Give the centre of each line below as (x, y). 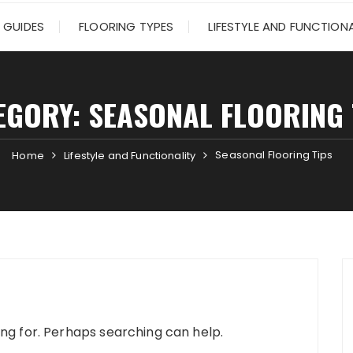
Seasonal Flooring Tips (274, 155)
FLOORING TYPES (126, 26)
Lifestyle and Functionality (130, 156)
